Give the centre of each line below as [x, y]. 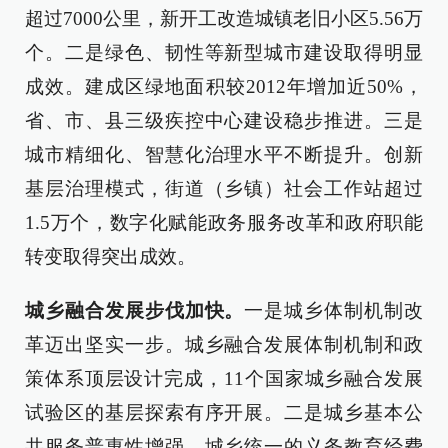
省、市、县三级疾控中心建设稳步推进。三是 [224, 120]
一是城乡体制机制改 [334, 310]
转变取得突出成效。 [110, 256]
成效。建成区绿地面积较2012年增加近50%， [224, 86]
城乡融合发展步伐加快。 [135, 310]
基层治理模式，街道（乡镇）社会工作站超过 [224, 188]
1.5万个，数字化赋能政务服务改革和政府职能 [224, 222]
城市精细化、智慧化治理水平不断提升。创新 [224, 154]
